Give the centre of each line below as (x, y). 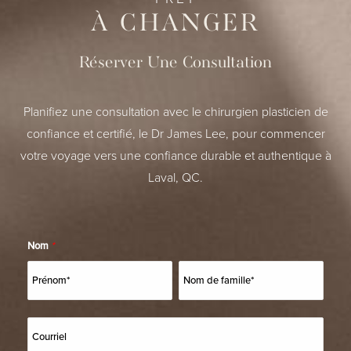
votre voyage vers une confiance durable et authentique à (175, 155)
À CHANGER (175, 24)
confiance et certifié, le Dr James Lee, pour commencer (175, 133)
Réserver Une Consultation (175, 63)
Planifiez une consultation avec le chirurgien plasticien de (175, 111)
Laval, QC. (175, 177)
